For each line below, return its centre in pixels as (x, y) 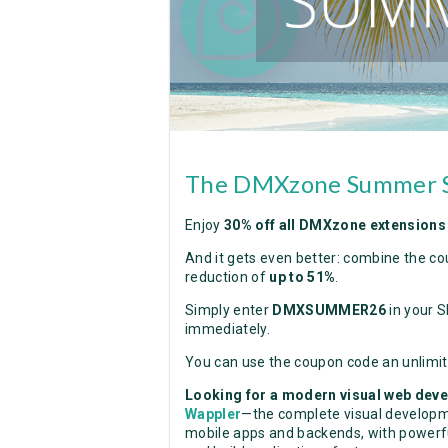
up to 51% (302, 276)
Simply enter (229, 309)
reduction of (227, 276)
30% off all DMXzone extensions (335, 224)
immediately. (227, 328)
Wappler (213, 413)
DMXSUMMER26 (329, 309)
